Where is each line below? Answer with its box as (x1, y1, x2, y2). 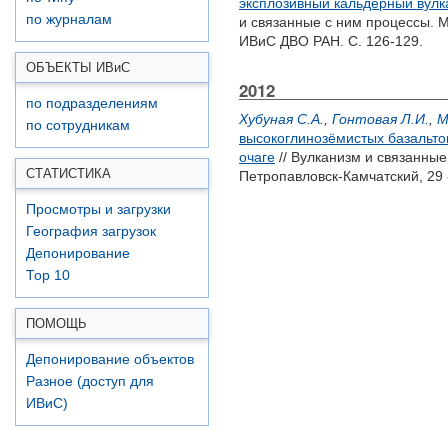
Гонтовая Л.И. (332, 111, 429, 127)
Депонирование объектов (26, 352, 194, 367)
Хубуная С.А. (239, 111, 324, 127)
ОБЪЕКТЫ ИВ (26, 60, 114, 75)
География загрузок (26, 224, 156, 239)
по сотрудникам (26, 118, 130, 133)
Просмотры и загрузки (26, 202, 171, 217)
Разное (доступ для (26, 374, 154, 389)
